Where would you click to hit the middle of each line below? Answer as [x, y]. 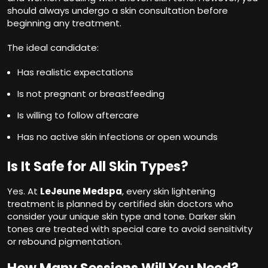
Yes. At [24, 191]
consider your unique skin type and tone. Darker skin [121, 216]
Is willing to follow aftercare [78, 115]
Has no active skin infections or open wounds [118, 136]
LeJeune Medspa [81, 191]
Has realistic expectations [75, 72]
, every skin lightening [169, 191]
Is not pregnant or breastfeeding [91, 93]
